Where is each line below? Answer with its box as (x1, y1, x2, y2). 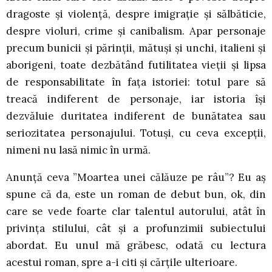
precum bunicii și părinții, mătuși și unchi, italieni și (6, 41, 266, 55)
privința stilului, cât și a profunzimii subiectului (6, 222, 266, 236)
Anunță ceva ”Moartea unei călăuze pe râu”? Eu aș (6, 171, 266, 185)
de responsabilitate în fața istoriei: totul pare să (6, 75, 266, 89)
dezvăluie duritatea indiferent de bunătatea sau (6, 109, 266, 123)
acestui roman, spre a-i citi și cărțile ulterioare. (6, 256, 237, 270)
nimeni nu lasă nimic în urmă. (6, 143, 151, 157)
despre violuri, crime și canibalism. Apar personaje (6, 24, 266, 38)
